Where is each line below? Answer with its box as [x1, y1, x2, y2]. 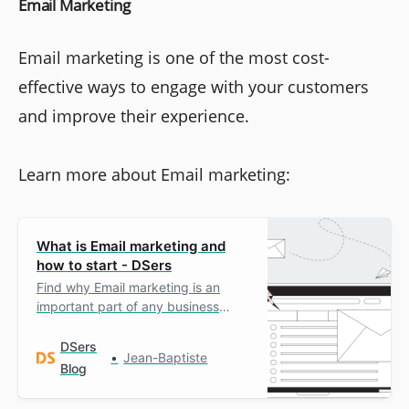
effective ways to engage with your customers [18, 75, 369, 98]
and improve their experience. [18, 104, 249, 127]
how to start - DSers [37, 256, 172, 274]
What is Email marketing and [37, 236, 225, 255]
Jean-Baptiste [123, 350, 208, 366]
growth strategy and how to [37, 317, 203, 333]
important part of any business [37, 298, 219, 314]
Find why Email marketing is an [37, 278, 220, 295]
